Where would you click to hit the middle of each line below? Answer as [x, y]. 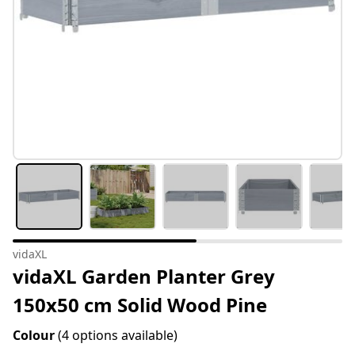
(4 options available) [118, 336]
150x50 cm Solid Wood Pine [140, 305]
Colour [35, 336]
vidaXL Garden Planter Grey [144, 277]
